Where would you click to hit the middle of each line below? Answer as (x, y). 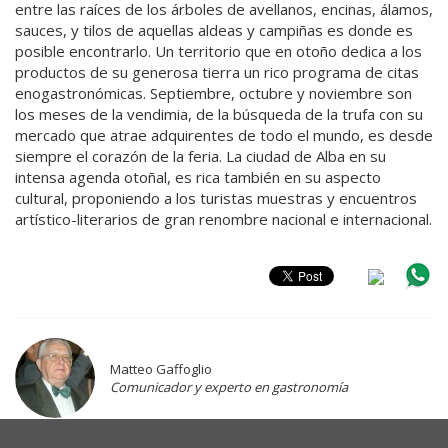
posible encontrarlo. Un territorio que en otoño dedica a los (218, 50)
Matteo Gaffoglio (161, 368)
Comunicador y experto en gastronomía (229, 386)
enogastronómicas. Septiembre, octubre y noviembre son (213, 92)
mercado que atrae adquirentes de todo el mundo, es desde (224, 134)
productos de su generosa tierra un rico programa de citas (217, 71)
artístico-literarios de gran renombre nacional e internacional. (223, 218)
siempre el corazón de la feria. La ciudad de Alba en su (200, 155)
